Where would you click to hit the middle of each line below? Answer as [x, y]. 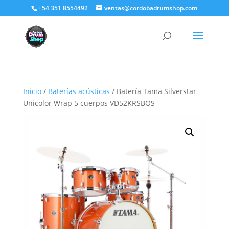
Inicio [32, 91]
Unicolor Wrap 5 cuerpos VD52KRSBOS [89, 103]
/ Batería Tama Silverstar [153, 91]
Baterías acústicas [79, 91]
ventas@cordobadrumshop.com [151, 8]
